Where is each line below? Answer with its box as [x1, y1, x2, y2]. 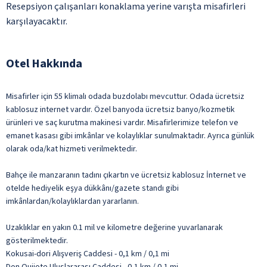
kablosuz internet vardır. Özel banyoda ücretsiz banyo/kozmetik [6, 103, 235, 116]
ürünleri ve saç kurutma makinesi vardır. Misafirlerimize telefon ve [6, 116, 238, 129]
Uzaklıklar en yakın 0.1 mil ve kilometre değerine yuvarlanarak [6, 221, 223, 234]
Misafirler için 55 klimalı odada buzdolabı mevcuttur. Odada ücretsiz [6, 90, 244, 103]
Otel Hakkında [6, 55, 82, 72]
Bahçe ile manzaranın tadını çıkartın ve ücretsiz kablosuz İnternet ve [6, 169, 246, 181]
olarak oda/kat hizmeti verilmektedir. [6, 142, 137, 155]
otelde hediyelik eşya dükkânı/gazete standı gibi [6, 182, 179, 194]
